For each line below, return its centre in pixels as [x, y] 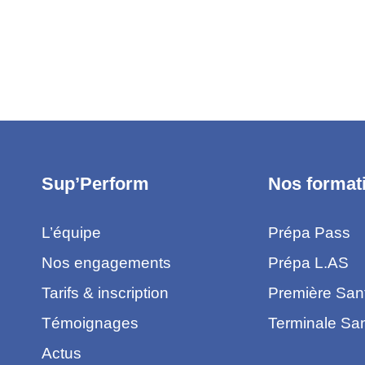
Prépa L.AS [308, 262]
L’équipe [71, 232]
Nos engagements [106, 262]
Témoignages [90, 323]
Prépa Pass [309, 232]
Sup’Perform [95, 183]
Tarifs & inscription [105, 292]
